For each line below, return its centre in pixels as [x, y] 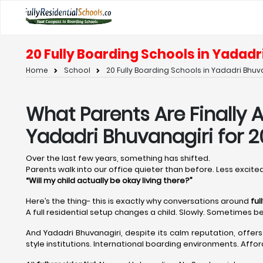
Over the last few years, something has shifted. [118, 158]
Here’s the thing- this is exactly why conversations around [138, 201]
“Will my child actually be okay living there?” [109, 181]
